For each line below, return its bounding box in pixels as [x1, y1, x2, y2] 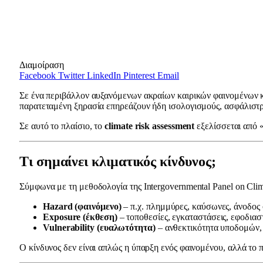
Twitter [58, 70, 85, 80]
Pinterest [123, 70, 155, 80]
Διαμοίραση [19, 59, 64, 70]
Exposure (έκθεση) [43, 211, 117, 222]
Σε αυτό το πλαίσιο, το [19, 120, 105, 131]
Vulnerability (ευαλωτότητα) [43, 222, 156, 232]
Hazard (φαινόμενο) [43, 201, 122, 211]
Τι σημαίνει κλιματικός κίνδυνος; [19, 153, 216, 169]
